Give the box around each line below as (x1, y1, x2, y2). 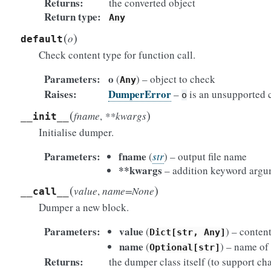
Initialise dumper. (39, 125, 114, 139)
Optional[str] (149, 242, 220, 253)
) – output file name (164, 149, 247, 163)
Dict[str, (149, 227, 198, 238)
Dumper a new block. (39, 200, 129, 214)
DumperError (108, 87, 171, 102)
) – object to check (136, 72, 215, 86)
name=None (102, 184, 155, 198)
